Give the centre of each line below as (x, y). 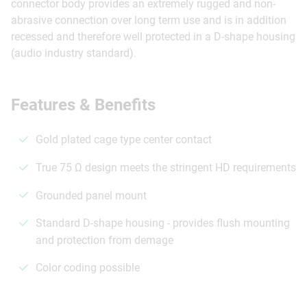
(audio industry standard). (74, 53)
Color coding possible (88, 268)
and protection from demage (105, 241)
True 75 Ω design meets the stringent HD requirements (166, 167)
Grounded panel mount (91, 195)
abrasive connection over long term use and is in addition (149, 20)
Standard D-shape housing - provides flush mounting (163, 223)
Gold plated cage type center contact (124, 139)
